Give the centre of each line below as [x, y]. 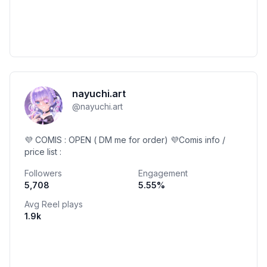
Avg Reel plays [54, 204]
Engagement [163, 173]
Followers [43, 173]
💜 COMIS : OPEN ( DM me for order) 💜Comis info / [125, 140]
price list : [43, 152]
